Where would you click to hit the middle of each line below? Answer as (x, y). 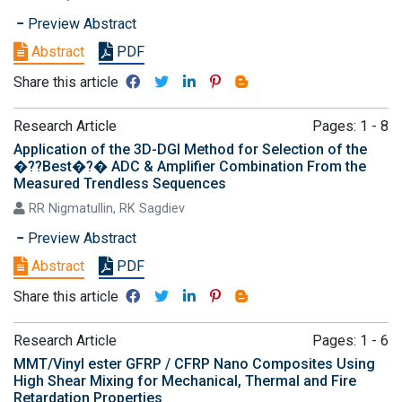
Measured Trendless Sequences (120, 184)
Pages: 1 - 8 (350, 126)
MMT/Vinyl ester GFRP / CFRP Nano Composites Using (194, 364)
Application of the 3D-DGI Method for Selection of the (190, 149)
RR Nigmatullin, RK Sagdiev (105, 209)
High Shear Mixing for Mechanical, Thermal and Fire (185, 381)
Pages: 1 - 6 (350, 341)
